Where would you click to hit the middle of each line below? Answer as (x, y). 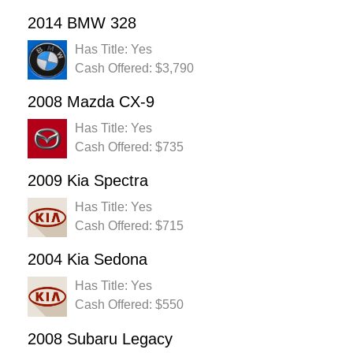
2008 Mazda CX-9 (91, 102)
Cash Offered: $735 (129, 147)
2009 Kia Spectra (88, 181)
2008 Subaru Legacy (100, 338)
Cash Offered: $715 (129, 226)
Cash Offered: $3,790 (134, 69)
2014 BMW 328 (82, 23)
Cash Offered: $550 (129, 305)
